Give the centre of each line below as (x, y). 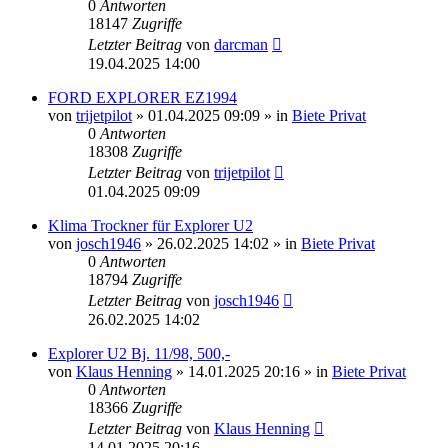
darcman (241, 44)
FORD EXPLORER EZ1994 (142, 97)
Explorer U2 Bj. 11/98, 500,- (139, 353)
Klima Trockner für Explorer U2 (150, 225)
